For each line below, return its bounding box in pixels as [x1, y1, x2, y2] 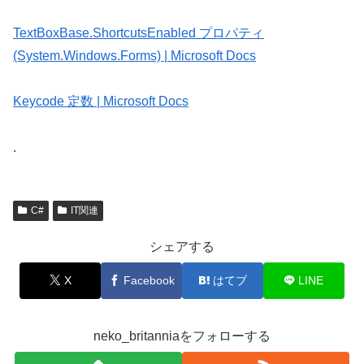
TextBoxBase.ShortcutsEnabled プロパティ [13, 25, 264, 40]
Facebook [123, 273, 175, 287]
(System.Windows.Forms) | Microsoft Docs [13, 48, 256, 63]
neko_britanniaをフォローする [93, 328, 271, 343]
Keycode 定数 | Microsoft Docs [13, 94, 188, 109]
